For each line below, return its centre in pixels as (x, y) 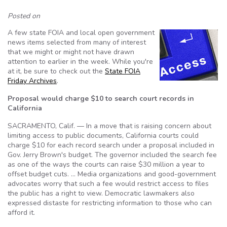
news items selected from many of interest (77, 42)
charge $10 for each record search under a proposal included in (111, 145)
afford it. (21, 213)
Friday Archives (32, 81)
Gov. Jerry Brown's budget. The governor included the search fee (112, 155)
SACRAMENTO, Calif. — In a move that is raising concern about (109, 126)
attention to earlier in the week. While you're (80, 62)
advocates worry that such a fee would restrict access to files (108, 184)
